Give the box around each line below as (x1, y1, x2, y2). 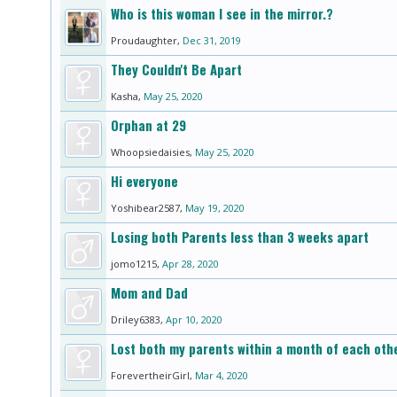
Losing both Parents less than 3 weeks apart (111, 227, 369, 246)
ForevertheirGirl (111, 368, 190, 382)
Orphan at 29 (111, 115, 186, 135)
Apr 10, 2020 (166, 312, 222, 326)
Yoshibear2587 (111, 200, 180, 214)
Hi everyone (111, 171, 178, 191)
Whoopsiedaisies (111, 144, 190, 159)
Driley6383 (111, 312, 160, 326)
